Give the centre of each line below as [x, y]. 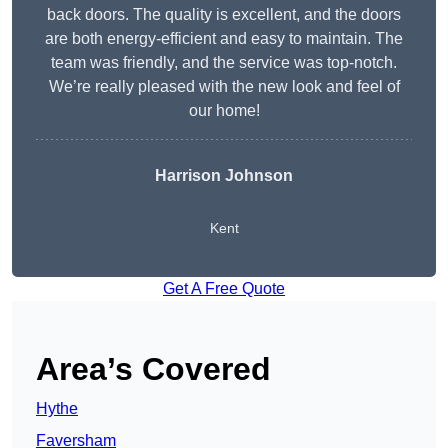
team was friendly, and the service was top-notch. [224, 63]
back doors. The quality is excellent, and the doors [224, 15]
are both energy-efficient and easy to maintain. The [224, 39]
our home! [224, 111]
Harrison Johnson [224, 176]
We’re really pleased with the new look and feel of [224, 87]
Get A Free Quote [224, 289]
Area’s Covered [153, 369]
